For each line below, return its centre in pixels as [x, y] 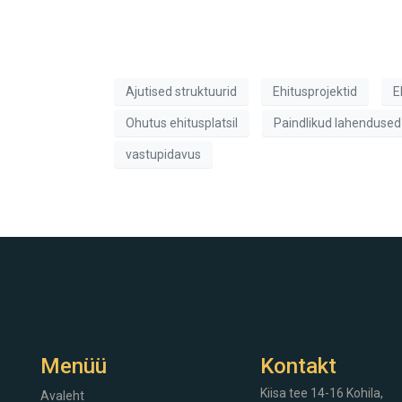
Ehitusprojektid [315, 91]
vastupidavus [163, 154]
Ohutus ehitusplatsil [182, 122]
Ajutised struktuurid [181, 91]
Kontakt [298, 367]
